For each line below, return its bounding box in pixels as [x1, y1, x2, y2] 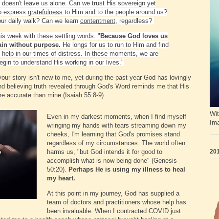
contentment [80, 17, 115, 25]
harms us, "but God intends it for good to [47, 148, 162, 156]
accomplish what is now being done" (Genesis [47, 157, 177, 165]
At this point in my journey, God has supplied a [47, 190, 179, 197]
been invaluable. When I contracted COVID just [47, 207, 181, 215]
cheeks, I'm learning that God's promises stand [47, 131, 180, 138]
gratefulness [28, 8, 63, 16]
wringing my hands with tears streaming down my [47, 122, 186, 130]
